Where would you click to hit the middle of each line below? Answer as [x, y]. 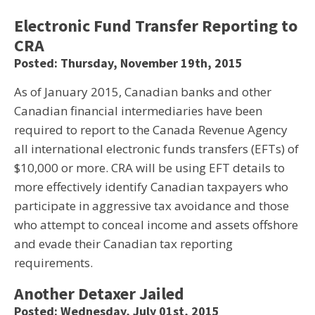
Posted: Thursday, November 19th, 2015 [128, 63]
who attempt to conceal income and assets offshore [156, 225]
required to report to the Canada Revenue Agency [151, 130]
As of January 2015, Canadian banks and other [143, 92]
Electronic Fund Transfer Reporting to [156, 26]
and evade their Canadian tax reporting [123, 244]
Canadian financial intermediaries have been [138, 111]
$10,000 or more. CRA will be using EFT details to [149, 168]
